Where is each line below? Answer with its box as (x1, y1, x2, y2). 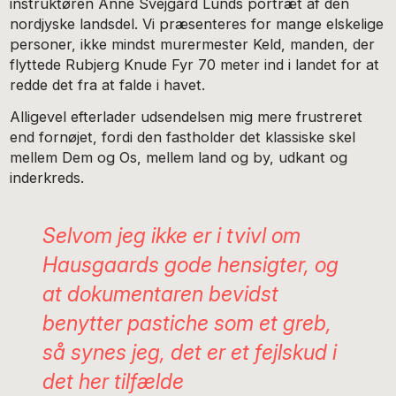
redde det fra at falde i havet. (10, 75, 206, 94)
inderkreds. (10, 169, 85, 187)
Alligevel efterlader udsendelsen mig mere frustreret (10, 108, 363, 126)
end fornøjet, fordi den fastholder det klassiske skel (10, 128, 356, 147)
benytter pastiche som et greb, (42, 310, 331, 337)
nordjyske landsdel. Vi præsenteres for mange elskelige (10, 14, 385, 33)
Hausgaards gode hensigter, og (42, 252, 339, 278)
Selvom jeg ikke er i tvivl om (42, 223, 301, 249)
